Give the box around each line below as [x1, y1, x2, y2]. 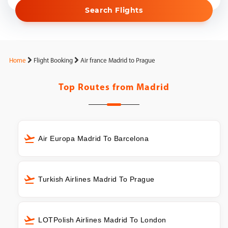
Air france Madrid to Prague [80, 58, 155, 64]
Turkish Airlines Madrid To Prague [38, 175, 155, 183]
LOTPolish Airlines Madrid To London [38, 215, 166, 224]
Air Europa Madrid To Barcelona [38, 134, 149, 142]
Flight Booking [34, 58, 73, 64]
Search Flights [85, 6, 143, 15]
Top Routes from [59, 83, 136, 93]
